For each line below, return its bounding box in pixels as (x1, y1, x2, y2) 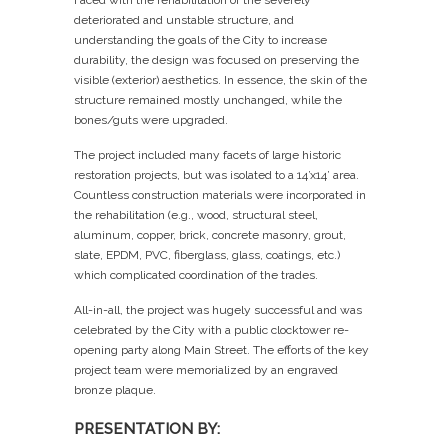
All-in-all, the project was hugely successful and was (74, 302, 362, 317)
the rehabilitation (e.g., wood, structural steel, (74, 207, 318, 222)
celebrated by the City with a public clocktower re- (74, 322, 349, 337)
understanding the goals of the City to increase (74, 32, 327, 47)
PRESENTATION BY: (74, 419, 220, 438)
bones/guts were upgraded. (74, 112, 228, 127)
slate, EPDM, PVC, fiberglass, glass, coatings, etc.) (74, 247, 340, 262)
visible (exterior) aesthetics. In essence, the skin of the (74, 72, 367, 87)
